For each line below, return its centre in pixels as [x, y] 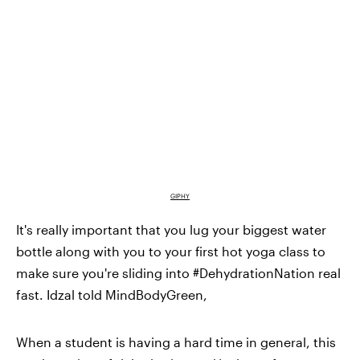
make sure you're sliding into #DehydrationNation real [178, 273]
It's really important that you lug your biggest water [171, 230]
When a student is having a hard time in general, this [176, 342]
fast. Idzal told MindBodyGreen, [112, 295]
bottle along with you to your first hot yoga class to [171, 252]
